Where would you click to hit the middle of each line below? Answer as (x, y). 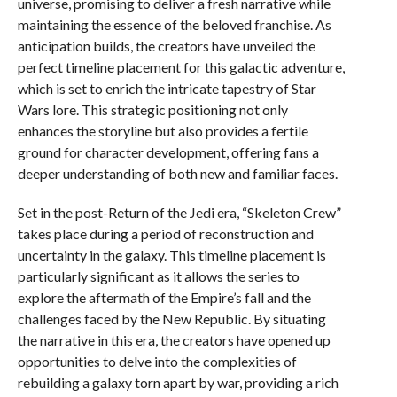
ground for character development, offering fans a (168, 152)
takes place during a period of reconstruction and (165, 234)
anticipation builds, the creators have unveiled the (166, 46)
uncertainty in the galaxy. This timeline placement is (171, 255)
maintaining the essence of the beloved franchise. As (174, 24)
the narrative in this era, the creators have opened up (174, 340)
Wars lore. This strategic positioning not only (152, 109)
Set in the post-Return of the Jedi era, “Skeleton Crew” (179, 212)
